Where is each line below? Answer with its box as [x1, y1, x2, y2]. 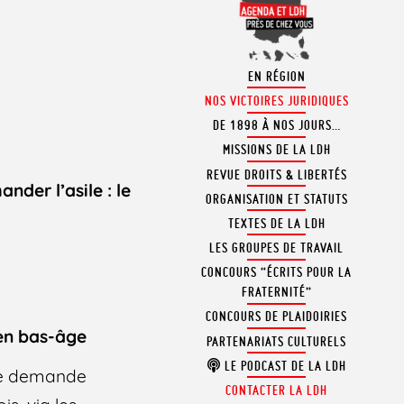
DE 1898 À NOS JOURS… [212, 117, 341, 134]
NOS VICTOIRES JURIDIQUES [204, 92, 349, 109]
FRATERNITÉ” [241, 284, 312, 301]
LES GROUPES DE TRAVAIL [209, 240, 344, 257]
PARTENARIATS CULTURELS [207, 333, 347, 350]
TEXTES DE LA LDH [227, 215, 326, 232]
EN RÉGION [247, 68, 306, 85]
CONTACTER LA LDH [225, 382, 328, 399]
